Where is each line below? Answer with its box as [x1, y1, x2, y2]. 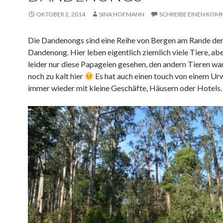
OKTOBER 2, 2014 [36, 10, 85, 18]
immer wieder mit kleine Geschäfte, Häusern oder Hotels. [28, 83, 222, 93]
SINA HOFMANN [99, 10, 144, 18]
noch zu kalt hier [28, 71, 85, 81]
